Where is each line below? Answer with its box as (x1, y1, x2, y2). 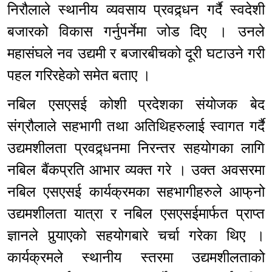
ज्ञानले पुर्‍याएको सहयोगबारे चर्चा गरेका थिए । (7, 227, 265, 245)
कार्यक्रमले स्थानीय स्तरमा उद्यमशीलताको (7, 249, 265, 267)
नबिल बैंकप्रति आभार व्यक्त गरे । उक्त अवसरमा (7, 161, 265, 179)
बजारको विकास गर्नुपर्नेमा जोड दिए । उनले (7, 23, 265, 41)
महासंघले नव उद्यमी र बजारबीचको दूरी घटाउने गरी (7, 45, 265, 63)
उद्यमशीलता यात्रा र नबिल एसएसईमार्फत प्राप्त (7, 205, 265, 223)
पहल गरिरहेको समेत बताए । (7, 67, 158, 84)
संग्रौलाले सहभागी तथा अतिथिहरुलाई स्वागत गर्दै (7, 118, 265, 135)
